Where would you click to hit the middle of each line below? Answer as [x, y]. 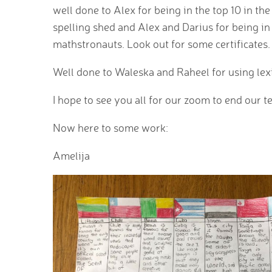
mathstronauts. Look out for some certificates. [161, 44]
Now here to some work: [110, 127]
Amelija [71, 155]
